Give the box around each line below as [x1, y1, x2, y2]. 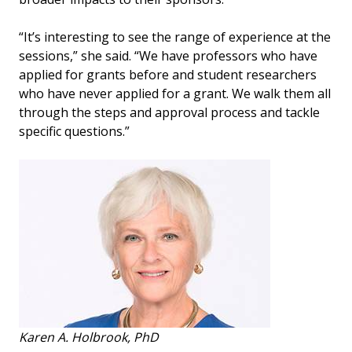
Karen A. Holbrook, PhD [19, 328, 159, 346]
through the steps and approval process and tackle [19, 103, 320, 121]
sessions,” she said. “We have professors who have [19, 46, 317, 64]
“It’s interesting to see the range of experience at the [19, 27, 331, 46]
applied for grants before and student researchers [19, 65, 317, 83]
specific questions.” [19, 122, 133, 140]
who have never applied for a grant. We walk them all [19, 84, 331, 102]
